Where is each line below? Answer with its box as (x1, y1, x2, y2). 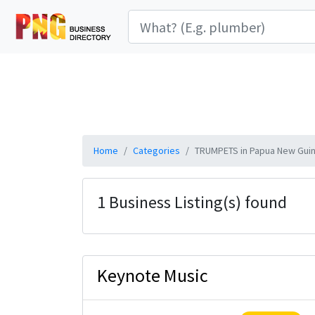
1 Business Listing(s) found (97, 191, 287, 213)
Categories (133, 144, 180, 157)
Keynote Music (97, 264, 208, 287)
